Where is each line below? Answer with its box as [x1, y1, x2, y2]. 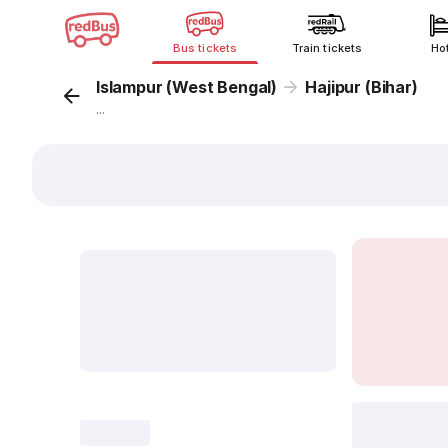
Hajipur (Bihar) [305, 77, 418, 97]
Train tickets [292, 41, 362, 55]
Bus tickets [173, 41, 237, 55]
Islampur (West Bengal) [96, 77, 278, 97]
